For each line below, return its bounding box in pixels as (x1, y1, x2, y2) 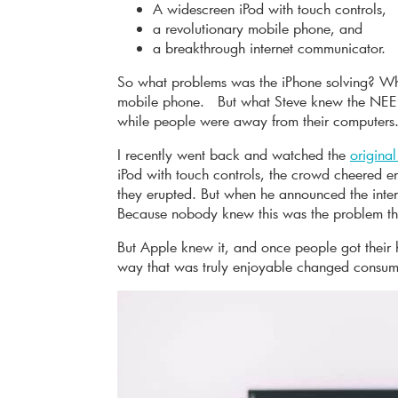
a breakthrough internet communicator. (153, 37, 386, 57)
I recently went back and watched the (117, 144, 350, 163)
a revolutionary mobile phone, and (153, 18, 362, 37)
